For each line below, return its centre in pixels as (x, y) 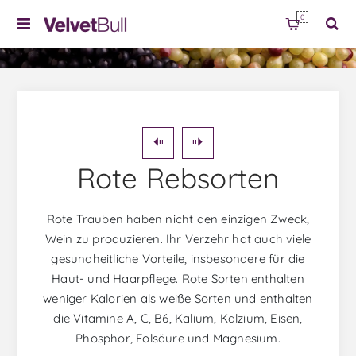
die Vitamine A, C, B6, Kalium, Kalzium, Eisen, (178, 319)
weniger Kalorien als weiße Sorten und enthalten (178, 299)
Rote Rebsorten (178, 178)
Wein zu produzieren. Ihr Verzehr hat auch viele (178, 239)
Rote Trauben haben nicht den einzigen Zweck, (178, 219)
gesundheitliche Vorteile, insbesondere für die (178, 259)
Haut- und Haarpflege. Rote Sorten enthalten (178, 279)
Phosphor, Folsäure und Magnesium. (178, 339)
